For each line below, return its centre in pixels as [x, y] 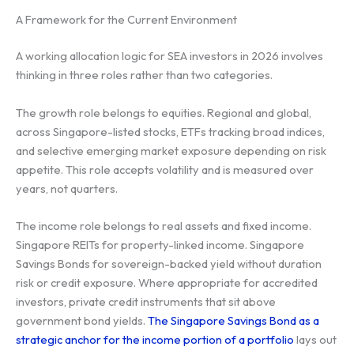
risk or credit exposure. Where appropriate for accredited [167, 282]
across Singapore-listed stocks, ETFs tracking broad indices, [170, 131]
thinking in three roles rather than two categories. [144, 75]
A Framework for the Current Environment [126, 20]
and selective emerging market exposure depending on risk [171, 150]
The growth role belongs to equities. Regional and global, [164, 112]
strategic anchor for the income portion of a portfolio [155, 339]
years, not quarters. [67, 188]
